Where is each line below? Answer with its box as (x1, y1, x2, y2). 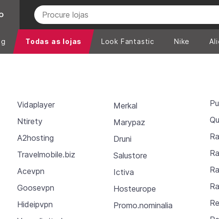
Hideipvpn (17, 199, 53, 210)
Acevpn (17, 166, 44, 176)
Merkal (113, 100, 137, 110)
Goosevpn (17, 183, 54, 193)
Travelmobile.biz (17, 150, 75, 160)
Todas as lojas (25, 37, 82, 45)
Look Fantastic (101, 37, 155, 45)
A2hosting (17, 133, 54, 143)
